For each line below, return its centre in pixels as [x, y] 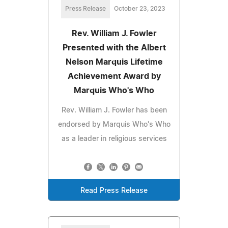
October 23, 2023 [139, 8]
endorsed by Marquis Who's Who [114, 124]
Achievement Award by [114, 76]
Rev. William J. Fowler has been [114, 110]
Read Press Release [114, 191]
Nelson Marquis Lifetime [114, 62]
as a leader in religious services [114, 139]
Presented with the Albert [114, 48]
